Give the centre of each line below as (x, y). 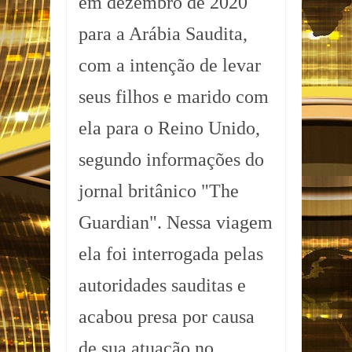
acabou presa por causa (167, 317)
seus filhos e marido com (174, 97)
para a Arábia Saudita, (163, 34)
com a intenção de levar (170, 66)
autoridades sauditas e (162, 286)
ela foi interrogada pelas (171, 254)
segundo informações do (171, 160)
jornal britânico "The (159, 191)
